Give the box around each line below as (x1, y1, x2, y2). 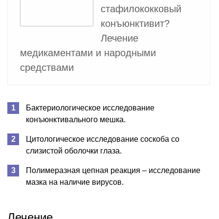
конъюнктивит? (101, 18, 170, 29)
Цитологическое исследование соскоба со (26, 134, 179, 143)
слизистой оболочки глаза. (26, 146, 122, 155)
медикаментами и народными (20, 47, 156, 58)
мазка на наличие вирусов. (26, 177, 124, 186)
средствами (20, 62, 74, 73)
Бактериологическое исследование (26, 103, 154, 112)
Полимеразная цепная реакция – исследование (26, 166, 200, 175)
